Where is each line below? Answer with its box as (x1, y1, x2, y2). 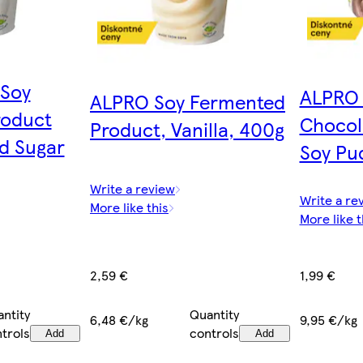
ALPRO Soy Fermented (90, 88, 285, 116)
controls (190, 322, 240, 342)
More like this (90, 198, 169, 217)
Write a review (90, 179, 175, 199)
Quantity (190, 304, 240, 323)
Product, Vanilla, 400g (90, 115, 284, 143)
